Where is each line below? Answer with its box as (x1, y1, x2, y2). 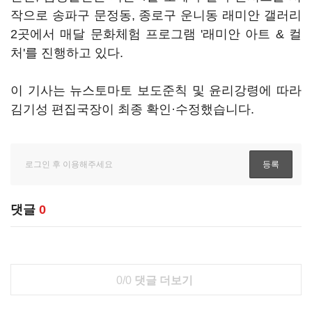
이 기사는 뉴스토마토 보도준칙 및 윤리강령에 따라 (10, 84, 302, 97)
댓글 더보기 (131, 274, 193, 286)
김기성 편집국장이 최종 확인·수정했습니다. (10, 102, 254, 116)
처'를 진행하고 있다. (10, 46, 123, 60)
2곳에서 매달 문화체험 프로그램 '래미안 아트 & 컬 (10, 27, 302, 41)
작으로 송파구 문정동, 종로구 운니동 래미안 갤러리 (10, 8, 302, 22)
